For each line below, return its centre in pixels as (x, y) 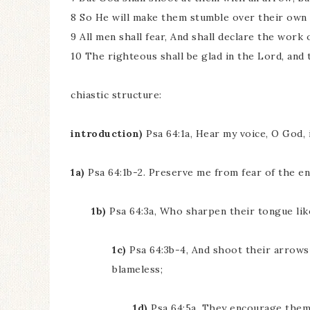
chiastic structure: (116, 95)
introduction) (107, 134)
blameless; (137, 269)
